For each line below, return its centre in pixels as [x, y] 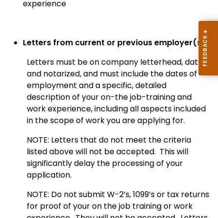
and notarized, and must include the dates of [112, 74]
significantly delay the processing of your [105, 163]
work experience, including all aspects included [116, 109]
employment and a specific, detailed [97, 86]
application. [49, 175]
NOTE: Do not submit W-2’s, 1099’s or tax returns [118, 195]
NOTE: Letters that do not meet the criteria [109, 140]
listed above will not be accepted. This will [108, 152]
